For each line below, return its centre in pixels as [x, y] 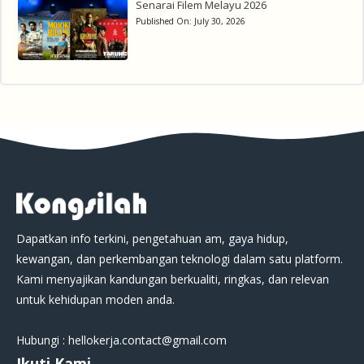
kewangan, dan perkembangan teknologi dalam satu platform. [180, 258]
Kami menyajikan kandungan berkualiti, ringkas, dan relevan [173, 279]
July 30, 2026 [219, 21]
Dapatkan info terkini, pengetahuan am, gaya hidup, [152, 238]
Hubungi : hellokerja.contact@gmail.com [121, 340]
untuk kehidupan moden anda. [95, 299]
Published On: [165, 21]
